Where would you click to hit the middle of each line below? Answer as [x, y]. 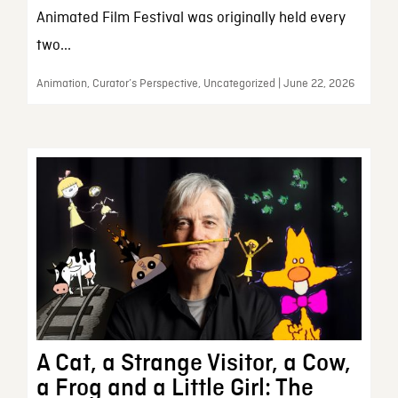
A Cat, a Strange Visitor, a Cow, [193, 363]
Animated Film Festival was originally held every [191, 18]
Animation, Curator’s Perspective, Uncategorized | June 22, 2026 [195, 84]
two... [53, 45]
